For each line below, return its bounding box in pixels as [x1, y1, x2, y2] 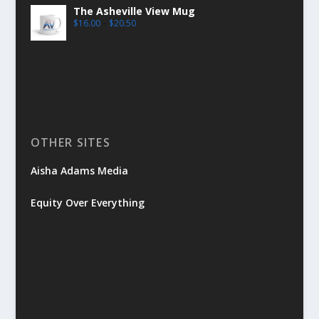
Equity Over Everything [30, 196, 145, 210]
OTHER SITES [30, 134, 110, 150]
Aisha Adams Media [30, 163, 128, 177]
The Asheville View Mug [73, 4, 195, 18]
